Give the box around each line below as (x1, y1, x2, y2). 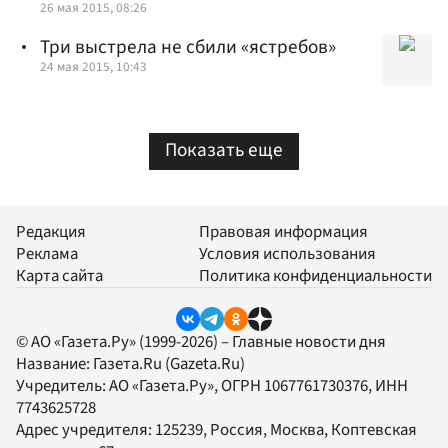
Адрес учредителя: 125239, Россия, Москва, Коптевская (16, 418, 417, 443)
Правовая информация (199, 220, 368, 245)
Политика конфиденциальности (199, 264, 432, 289)
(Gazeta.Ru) (162, 352, 245, 377)
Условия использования (199, 242, 376, 267)
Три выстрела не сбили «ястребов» (40, 33, 336, 62)
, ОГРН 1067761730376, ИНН (214, 374, 408, 399)
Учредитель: (16, 374, 109, 399)
